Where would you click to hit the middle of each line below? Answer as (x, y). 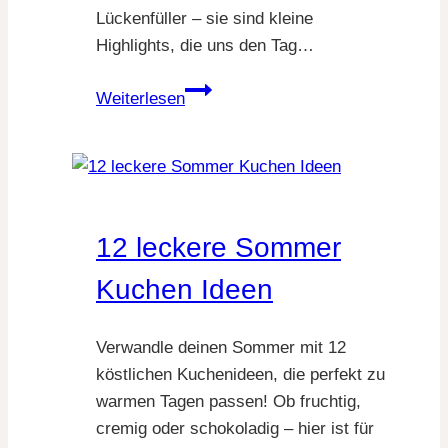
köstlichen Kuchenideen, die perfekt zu (240, 375)
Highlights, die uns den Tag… (205, 45)
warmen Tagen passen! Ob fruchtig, (228, 402)
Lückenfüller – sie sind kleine (204, 18)
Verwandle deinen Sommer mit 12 (221, 348)
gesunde (215, 115)
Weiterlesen (140, 98)
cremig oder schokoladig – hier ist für (235, 429)
